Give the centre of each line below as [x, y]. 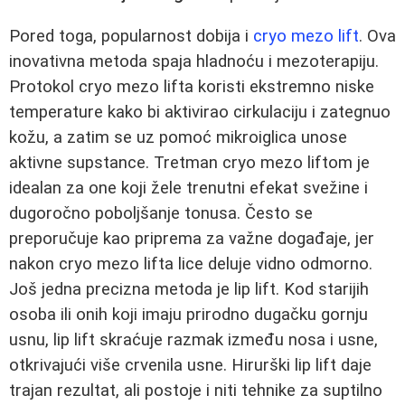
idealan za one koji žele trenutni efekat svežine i [188, 188]
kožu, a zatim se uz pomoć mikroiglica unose [178, 137]
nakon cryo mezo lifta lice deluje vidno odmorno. [191, 264]
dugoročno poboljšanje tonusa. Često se [161, 213]
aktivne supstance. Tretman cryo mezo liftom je [189, 162]
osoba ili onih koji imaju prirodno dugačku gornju [188, 314]
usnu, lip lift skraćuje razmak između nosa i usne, [193, 339]
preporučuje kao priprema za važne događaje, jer [192, 238]
